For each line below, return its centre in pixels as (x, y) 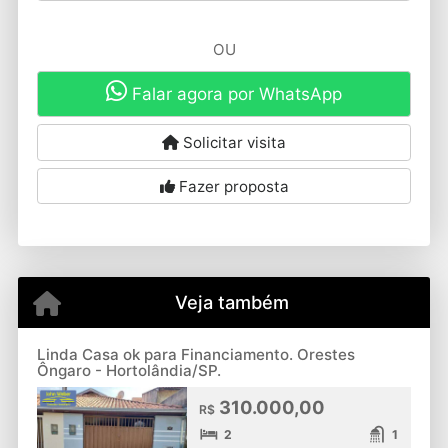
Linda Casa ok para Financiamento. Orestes (195, 355)
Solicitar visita (232, 143)
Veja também (231, 301)
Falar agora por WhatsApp (234, 94)
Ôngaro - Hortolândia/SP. (128, 371)
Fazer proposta (231, 186)
